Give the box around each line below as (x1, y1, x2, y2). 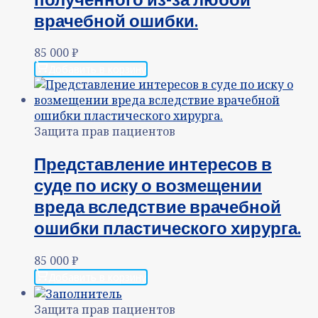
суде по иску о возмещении (34, 175, 262, 196)
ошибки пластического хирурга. (34, 217, 301, 238)
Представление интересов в (34, 153, 272, 175)
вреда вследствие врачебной (34, 196, 281, 217)
